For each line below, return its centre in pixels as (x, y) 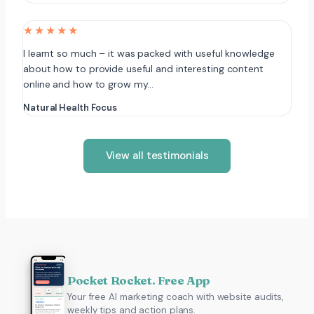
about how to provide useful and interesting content (143, 69)
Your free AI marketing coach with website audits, (176, 297)
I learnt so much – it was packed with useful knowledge (149, 53)
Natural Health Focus (70, 108)
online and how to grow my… (89, 84)
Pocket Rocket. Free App (138, 280)
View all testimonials (157, 156)
